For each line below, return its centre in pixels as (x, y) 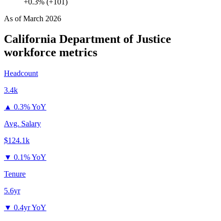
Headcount (21, 74)
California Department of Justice (88, 39)
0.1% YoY (30, 157)
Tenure (15, 174)
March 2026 (42, 18)
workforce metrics (51, 53)
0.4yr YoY (30, 208)
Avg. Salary (22, 124)
